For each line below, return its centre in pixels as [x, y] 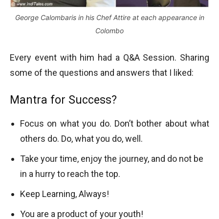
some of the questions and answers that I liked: [102, 73]
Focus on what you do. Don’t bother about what [115, 124]
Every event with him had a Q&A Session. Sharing [109, 58]
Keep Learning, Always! [65, 194]
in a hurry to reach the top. [70, 174]
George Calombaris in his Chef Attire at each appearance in [109, 18]
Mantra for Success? [63, 100]
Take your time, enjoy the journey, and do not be [112, 159]
